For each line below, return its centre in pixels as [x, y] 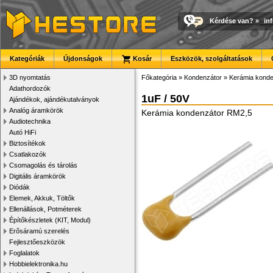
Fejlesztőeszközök [37, 242]
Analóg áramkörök [36, 110]
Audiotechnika [30, 121]
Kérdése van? [232, 20]
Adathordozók [30, 88]
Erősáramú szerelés [39, 231]
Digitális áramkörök [37, 176]
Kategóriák [27, 58]
